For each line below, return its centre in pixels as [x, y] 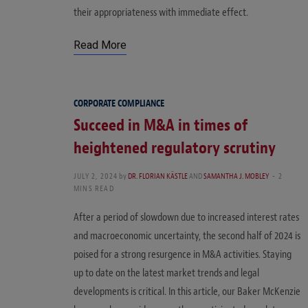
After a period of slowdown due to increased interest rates [186, 218]
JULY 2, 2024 [96, 176]
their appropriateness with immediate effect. [161, 13]
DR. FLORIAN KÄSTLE [158, 176]
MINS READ [94, 189]
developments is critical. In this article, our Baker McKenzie [187, 292]
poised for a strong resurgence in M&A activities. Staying [183, 255]
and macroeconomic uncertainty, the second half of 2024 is [187, 236]
